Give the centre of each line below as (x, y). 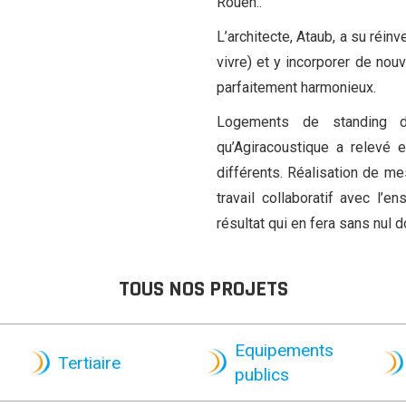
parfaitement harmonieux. (296, 88)
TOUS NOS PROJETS (203, 290)
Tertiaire (89, 362)
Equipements (284, 351)
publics (262, 375)
